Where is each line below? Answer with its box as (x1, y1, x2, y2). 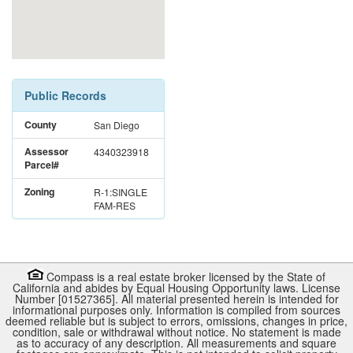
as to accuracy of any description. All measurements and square (17, 334, 336, 351)
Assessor (24, 143, 69, 158)
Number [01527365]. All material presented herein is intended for (14, 290, 339, 307)
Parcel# (24, 157, 59, 172)
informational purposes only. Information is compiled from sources (13, 301, 340, 318)
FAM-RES (94, 198, 136, 212)
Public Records (24, 87, 106, 103)
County (24, 117, 57, 132)
